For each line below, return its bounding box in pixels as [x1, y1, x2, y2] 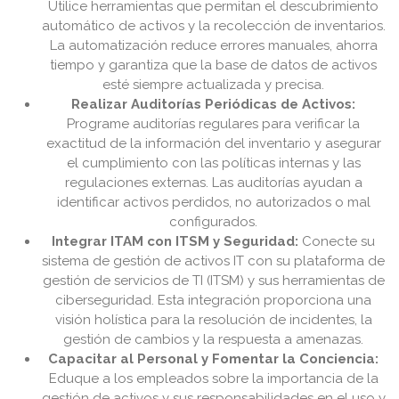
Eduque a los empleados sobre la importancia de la [49, 370, 379, 387]
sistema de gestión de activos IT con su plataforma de [42, 253, 386, 270]
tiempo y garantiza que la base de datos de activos [50, 57, 378, 74]
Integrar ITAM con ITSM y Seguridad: [52, 233, 299, 250]
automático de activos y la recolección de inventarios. [42, 18, 386, 35]
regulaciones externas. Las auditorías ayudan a [65, 175, 362, 191]
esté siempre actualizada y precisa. [102, 77, 325, 94]
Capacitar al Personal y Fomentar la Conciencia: [48, 351, 379, 368]
